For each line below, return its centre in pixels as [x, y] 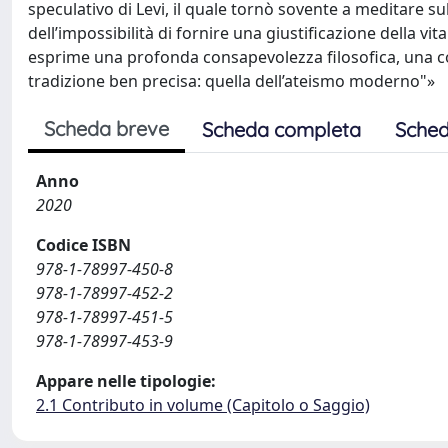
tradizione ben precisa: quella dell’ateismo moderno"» [231, 80]
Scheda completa [281, 129]
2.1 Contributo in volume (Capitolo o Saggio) [203, 404]
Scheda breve [106, 128]
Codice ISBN [83, 244]
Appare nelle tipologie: [126, 380]
